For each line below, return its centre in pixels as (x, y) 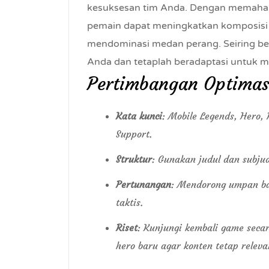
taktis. (129, 202)
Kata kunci (139, 116)
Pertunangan (144, 184)
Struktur (134, 159)
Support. (134, 134)
